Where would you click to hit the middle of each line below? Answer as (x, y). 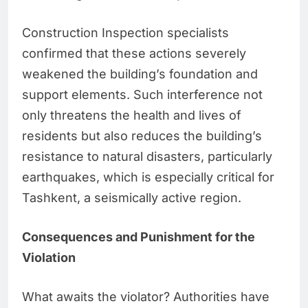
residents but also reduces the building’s (142, 136)
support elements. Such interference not (142, 95)
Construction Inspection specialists (125, 33)
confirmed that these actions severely (134, 54)
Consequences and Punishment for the (139, 237)
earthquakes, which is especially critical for (148, 177)
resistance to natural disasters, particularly (147, 157)
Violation (49, 258)
